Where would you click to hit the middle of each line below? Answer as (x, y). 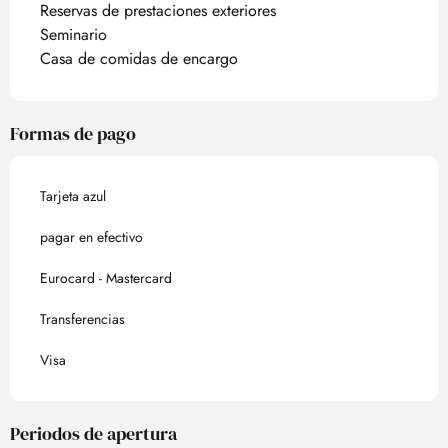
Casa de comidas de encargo (139, 59)
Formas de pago (73, 134)
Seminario (73, 35)
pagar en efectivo (91, 237)
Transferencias (82, 319)
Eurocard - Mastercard (106, 278)
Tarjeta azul (73, 196)
